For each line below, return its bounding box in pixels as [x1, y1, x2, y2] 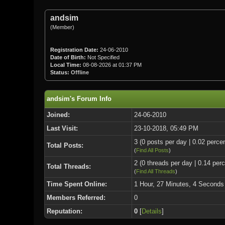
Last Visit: [46, 124, 78, 132]
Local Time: [50, 61, 81, 68]
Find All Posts [136, 147, 169, 153]
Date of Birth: [50, 54, 86, 60]
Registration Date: [50, 46, 98, 53]
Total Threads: [46, 162, 91, 170]
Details [141, 207, 162, 215]
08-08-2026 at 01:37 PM [81, 61, 142, 68]
